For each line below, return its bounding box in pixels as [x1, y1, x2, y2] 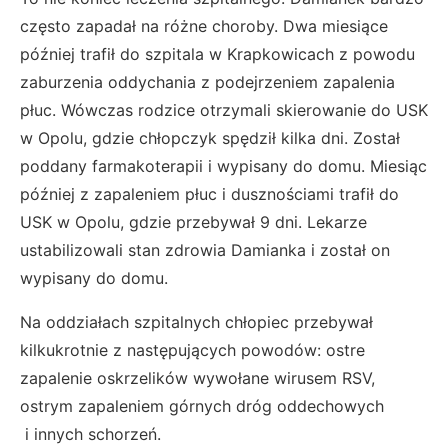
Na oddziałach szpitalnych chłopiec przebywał [20, 311, 373, 332]
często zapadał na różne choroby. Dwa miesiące [20, 15, 388, 36]
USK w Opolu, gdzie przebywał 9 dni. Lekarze [20, 211, 367, 232]
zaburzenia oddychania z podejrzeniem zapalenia [20, 71, 395, 92]
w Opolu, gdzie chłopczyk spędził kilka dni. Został [20, 127, 400, 148]
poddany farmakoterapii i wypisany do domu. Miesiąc [20, 155, 427, 176]
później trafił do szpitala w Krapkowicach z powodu [20, 43, 415, 64]
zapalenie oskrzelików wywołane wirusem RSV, [20, 367, 375, 388]
